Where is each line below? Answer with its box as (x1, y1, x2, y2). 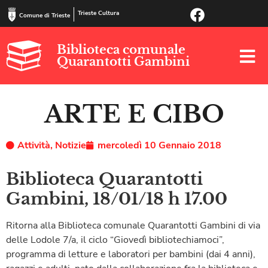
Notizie (55, 138, 86, 152)
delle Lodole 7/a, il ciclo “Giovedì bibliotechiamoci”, (6, 233, 224, 246)
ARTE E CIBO (44, 99, 224, 129)
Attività (17, 138, 50, 152)
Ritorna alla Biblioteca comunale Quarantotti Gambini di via (6, 218, 260, 232)
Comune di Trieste (19, 11, 70, 20)
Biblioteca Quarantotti (6, 168, 203, 190)
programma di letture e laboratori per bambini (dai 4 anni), (6, 247, 255, 261)
